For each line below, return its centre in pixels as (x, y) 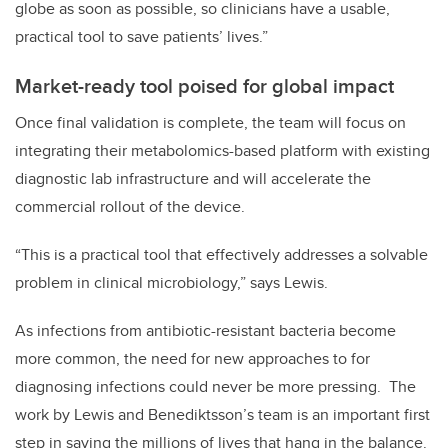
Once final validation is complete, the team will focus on (210, 123)
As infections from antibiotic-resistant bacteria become (205, 331)
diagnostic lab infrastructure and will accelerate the (193, 179)
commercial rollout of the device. (130, 207)
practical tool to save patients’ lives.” (141, 37)
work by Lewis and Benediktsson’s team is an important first (222, 415)
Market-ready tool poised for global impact (204, 86)
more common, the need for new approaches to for (192, 359)
